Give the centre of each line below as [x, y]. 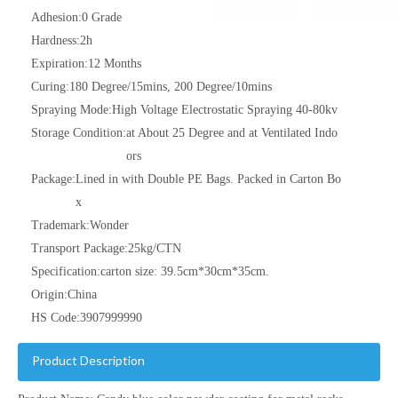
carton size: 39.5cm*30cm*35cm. [185, 271]
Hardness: [56, 40]
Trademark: [60, 225]
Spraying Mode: [72, 110]
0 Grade [102, 17]
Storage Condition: [79, 133]
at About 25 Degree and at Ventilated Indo [232, 133]
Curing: [50, 87]
